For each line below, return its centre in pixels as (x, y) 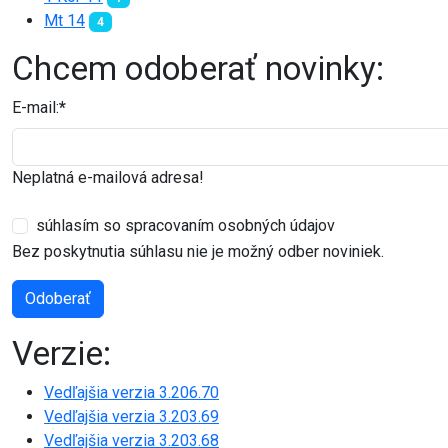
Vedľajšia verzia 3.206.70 (131, 393)
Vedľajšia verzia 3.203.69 (131, 417)
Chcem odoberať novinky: (198, 69)
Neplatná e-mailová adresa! (108, 178)
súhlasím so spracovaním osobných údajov (185, 226)
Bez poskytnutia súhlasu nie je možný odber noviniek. (198, 252)
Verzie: (61, 354)
